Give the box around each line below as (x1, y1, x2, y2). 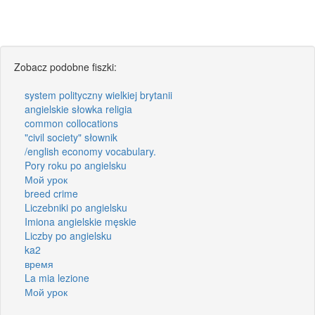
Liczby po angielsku (25, 228, 112, 243)
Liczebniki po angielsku (25, 200, 127, 214)
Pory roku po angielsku (25, 157, 127, 172)
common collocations (25, 115, 118, 130)
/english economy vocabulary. (25, 143, 156, 158)
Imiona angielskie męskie (25, 214, 136, 229)
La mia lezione (25, 270, 89, 285)
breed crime (25, 186, 78, 200)
